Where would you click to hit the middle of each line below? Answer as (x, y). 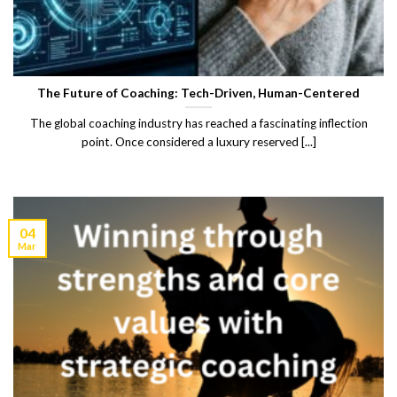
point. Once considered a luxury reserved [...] (198, 142)
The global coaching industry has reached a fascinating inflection (198, 124)
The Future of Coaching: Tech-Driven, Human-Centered (198, 93)
